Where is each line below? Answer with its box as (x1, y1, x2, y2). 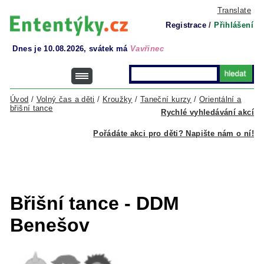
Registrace (166, 21, 206, 29)
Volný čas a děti (36, 95, 95, 104)
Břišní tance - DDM (10, 193, 179, 214)
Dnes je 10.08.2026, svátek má (12, 44, 130, 53)
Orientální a (199, 95, 242, 104)
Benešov (10, 214, 90, 236)
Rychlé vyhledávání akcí (161, 108, 254, 117)
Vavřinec (130, 44, 164, 53)
